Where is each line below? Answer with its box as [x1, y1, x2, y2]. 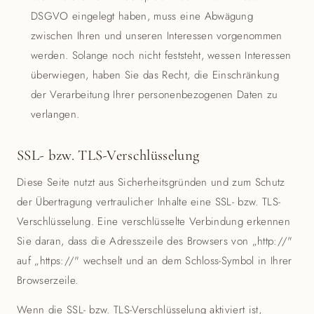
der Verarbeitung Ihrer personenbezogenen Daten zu [31, 87, 278, 102]
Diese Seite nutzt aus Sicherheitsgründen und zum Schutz [17, 175, 285, 190]
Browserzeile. [17, 273, 78, 288]
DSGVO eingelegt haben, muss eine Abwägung [31, 8, 254, 24]
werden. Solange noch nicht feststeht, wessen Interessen [31, 48, 292, 63]
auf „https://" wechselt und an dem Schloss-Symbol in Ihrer [17, 253, 292, 268]
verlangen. [31, 107, 80, 122]
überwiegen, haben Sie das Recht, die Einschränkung [31, 67, 280, 83]
